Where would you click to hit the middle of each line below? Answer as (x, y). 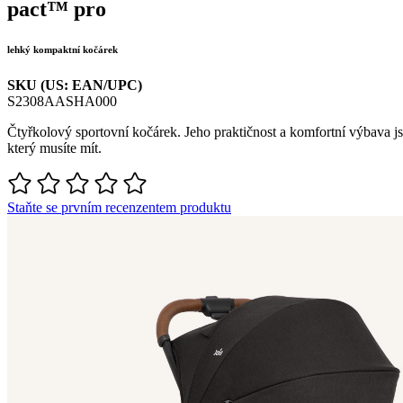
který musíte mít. (54, 148)
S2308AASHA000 (62, 102)
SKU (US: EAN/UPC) (75, 85)
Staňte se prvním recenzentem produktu (119, 208)
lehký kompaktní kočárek (63, 50)
